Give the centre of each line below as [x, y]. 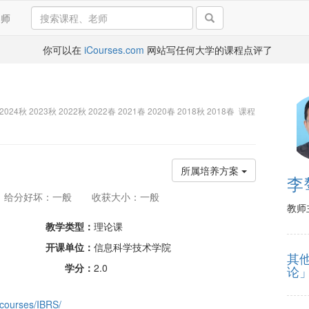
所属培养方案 [211, 170]
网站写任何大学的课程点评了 [208, 50]
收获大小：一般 [125, 197]
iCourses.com [114, 50]
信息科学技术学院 [132, 247]
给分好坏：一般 [38, 197]
